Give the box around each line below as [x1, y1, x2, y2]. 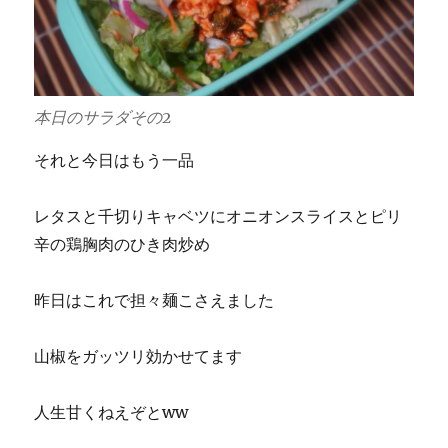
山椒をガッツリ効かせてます [34, 345, 243, 366]
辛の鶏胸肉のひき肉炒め [34, 233, 211, 254]
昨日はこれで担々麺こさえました [34, 289, 275, 310]
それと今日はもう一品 [34, 149, 195, 170]
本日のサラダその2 [34, 106, 172, 127]
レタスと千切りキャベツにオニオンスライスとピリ [34, 205, 403, 226]
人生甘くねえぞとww [34, 401, 189, 422]
